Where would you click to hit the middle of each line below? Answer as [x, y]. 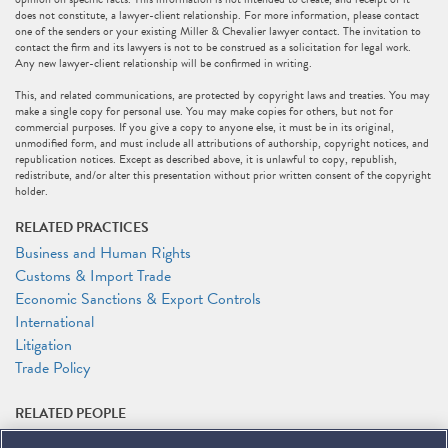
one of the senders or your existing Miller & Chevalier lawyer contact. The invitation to [218, 31]
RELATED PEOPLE [70, 413]
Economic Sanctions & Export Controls [138, 299]
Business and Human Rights [103, 253]
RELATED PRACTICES [82, 227]
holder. [31, 191]
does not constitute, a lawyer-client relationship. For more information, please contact [217, 15]
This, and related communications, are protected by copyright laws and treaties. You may [222, 95]
